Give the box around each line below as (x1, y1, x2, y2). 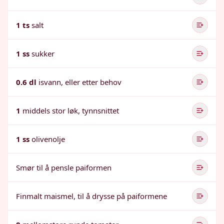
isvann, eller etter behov (38, 77, 121, 87)
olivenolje (31, 134, 65, 144)
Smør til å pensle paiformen (16, 162, 111, 172)
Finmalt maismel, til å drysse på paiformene (16, 191, 167, 201)
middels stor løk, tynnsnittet (22, 105, 119, 115)
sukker (31, 48, 54, 58)
